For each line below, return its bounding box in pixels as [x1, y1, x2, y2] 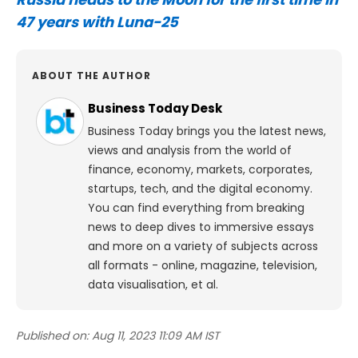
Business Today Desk [88, 100, 222, 117]
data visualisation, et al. [88, 276, 218, 293]
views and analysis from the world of [88, 142, 292, 159]
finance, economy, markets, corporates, [88, 161, 312, 178]
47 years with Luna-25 [16, 12, 178, 33]
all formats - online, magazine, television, [88, 257, 317, 274]
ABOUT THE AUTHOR [32, 69, 151, 83]
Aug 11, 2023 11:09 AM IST [92, 328, 220, 344]
